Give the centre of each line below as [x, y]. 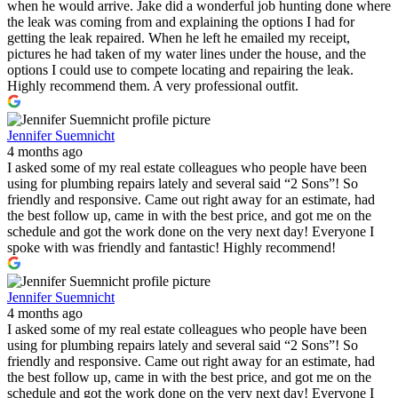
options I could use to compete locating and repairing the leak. [180, 69]
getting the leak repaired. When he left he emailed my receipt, [179, 37]
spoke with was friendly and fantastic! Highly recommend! [171, 247]
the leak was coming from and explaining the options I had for [181, 21]
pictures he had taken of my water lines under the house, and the [187, 53]
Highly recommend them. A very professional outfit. [153, 85]
